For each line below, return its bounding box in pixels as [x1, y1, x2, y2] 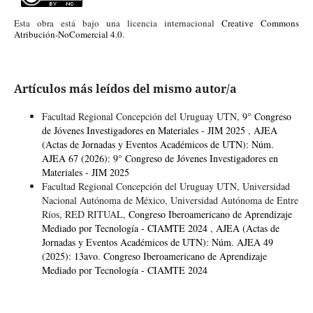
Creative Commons [221, 16, 300, 29]
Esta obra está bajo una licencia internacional [13, 16, 222, 29]
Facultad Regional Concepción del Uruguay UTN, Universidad [41, 179, 290, 193]
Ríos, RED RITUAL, [41, 207, 129, 221]
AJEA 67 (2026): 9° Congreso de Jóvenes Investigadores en [41, 151, 278, 165]
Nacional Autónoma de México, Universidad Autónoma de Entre [41, 193, 298, 207]
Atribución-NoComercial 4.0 [13, 27, 122, 41]
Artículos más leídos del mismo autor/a [13, 80, 237, 96]
